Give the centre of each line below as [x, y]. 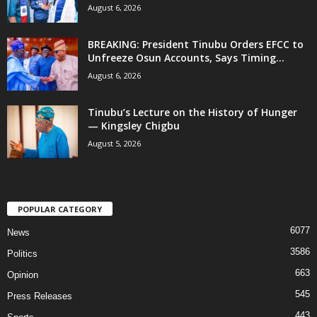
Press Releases [40, 296]
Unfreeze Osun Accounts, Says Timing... [186, 57]
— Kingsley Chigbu [134, 125]
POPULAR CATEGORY [60, 209]
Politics [22, 253]
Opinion [23, 275]
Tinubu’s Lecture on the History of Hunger [192, 112]
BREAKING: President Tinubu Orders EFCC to [196, 44]
